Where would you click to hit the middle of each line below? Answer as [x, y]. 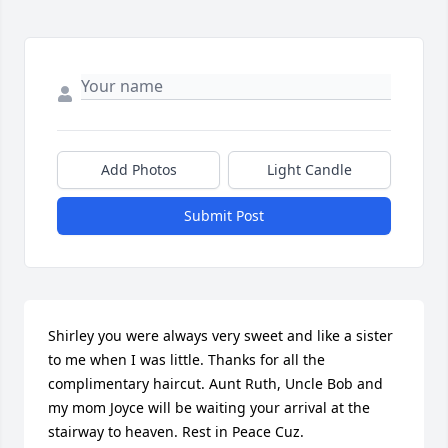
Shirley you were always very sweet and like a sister [220, 336]
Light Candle [309, 170]
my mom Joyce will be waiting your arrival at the [209, 408]
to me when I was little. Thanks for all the [186, 360]
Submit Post [224, 216]
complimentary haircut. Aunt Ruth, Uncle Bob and [215, 384]
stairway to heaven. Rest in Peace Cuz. [176, 432]
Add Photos [138, 170]
